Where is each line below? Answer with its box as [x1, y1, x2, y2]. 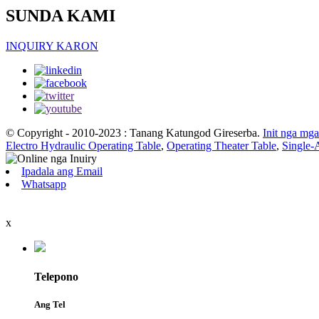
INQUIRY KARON [6, 40, 98, 53]
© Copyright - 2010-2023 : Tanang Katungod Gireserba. [6, 127, 260, 140]
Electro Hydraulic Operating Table [6, 140, 161, 152]
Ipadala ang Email [21, 165, 103, 178]
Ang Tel [34, 298, 66, 310]
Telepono [34, 270, 78, 283]
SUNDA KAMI [6, 6, 115, 26]
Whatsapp [21, 178, 66, 191]
